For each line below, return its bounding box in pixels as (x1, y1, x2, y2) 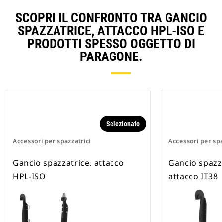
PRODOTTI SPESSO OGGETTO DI (27, 36, 195, 52)
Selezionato (106, 120, 140, 128)
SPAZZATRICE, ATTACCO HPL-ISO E (18, 23, 204, 39)
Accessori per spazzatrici (13, 137, 91, 146)
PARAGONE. (79, 49, 143, 64)
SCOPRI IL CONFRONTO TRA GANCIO (15, 10, 207, 26)
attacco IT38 (168, 171, 218, 182)
